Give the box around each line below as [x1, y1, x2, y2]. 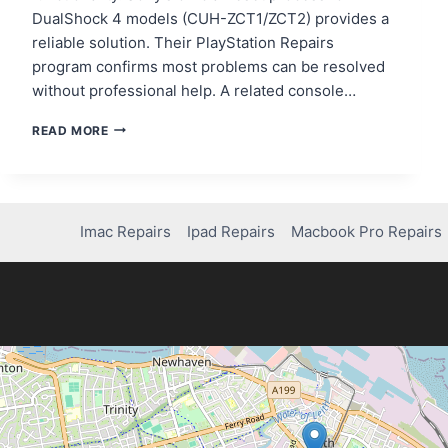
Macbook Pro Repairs [291, 222, 443, 242]
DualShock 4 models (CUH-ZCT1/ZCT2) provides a [32, 8, 389, 28]
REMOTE [107, 251, 162, 267]
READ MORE [32, 122, 109, 138]
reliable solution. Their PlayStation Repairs [32, 32, 334, 52]
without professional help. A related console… [32, 80, 356, 100]
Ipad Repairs [187, 222, 276, 242]
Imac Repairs [80, 222, 172, 242]
